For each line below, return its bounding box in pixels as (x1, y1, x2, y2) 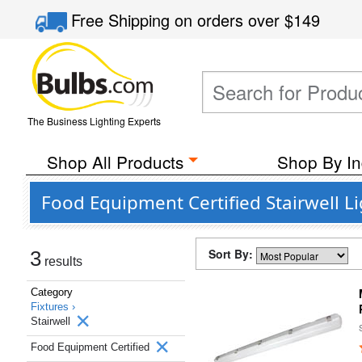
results (41, 255, 82, 268)
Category (31, 286, 73, 298)
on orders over (175, 8, 285, 32)
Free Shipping (71, 8, 175, 32)
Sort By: (208, 246, 256, 262)
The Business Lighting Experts (27, 114, 161, 128)
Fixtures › (31, 301, 75, 313)
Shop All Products (46, 149, 183, 174)
